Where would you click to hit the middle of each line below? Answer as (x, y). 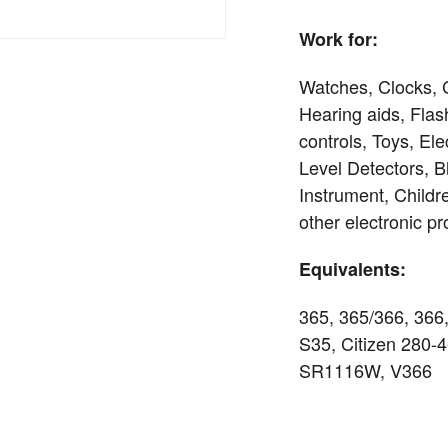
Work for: (338, 39)
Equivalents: (352, 269)
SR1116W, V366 (365, 370)
